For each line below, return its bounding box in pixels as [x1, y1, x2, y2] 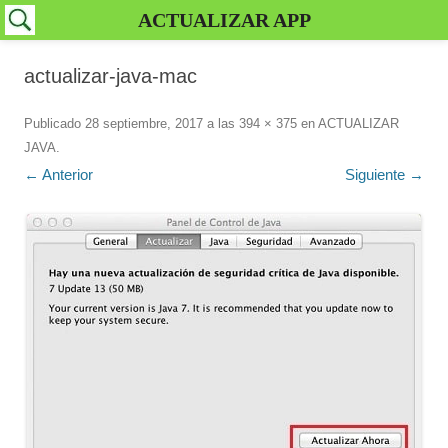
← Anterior [24, 166, 93, 183]
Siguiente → [345, 166, 424, 183]
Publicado [24, 116, 85, 131]
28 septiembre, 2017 [85, 116, 203, 131]
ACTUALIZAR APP [137, 9, 311, 31]
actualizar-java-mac [24, 65, 197, 87]
